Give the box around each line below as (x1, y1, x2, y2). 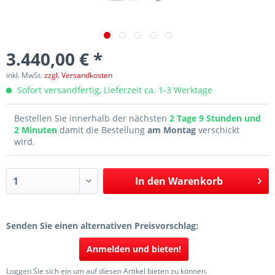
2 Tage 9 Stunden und (169, 112, 261, 124)
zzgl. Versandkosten (44, 70, 112, 80)
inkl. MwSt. (6, 70, 44, 80)
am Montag (147, 124, 196, 136)
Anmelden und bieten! (87, 243, 181, 255)
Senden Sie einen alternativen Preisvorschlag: (6, 220, 198, 231)
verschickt (196, 124, 239, 136)
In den (134, 174, 166, 188)
